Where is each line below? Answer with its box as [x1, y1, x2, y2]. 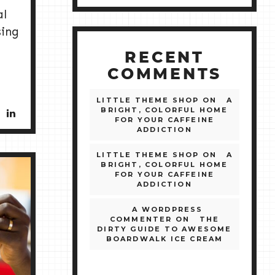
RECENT [125, 50, 204, 66]
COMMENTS [107, 67, 222, 83]
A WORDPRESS [132, 205, 203, 214]
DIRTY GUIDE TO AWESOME [97, 225, 232, 234]
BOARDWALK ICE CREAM [106, 234, 223, 244]
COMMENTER [109, 215, 172, 224]
